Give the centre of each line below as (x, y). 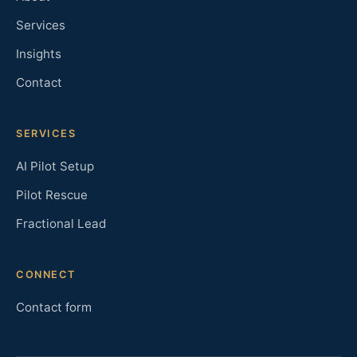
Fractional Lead (61, 224)
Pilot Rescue (52, 195)
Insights (39, 54)
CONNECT (46, 275)
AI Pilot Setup (55, 166)
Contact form (54, 307)
